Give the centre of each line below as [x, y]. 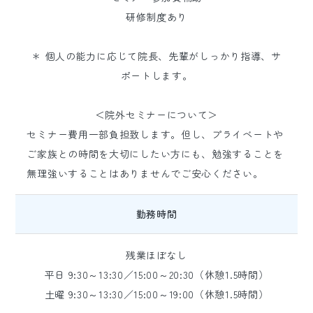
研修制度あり [156, 17]
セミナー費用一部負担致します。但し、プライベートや [155, 134]
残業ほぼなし [156, 255]
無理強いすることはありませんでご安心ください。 [145, 173]
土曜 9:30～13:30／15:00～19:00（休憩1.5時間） [156, 294]
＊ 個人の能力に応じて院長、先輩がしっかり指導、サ [156, 56]
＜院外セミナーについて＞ [156, 115]
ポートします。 [156, 75]
